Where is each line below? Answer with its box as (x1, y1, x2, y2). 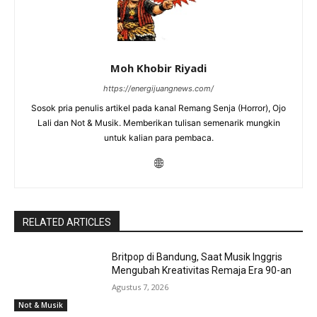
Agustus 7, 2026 (112, 282, 169, 293)
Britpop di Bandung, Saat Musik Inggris (112, 251, 283, 263)
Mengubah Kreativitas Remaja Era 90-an (112, 265, 292, 277)
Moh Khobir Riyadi (110, 61, 207, 76)
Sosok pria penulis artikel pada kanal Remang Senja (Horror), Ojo (31, 103, 286, 114)
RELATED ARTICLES (23, 217, 111, 229)
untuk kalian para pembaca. (103, 132, 214, 144)
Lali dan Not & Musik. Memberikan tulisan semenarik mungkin (37, 117, 280, 129)
